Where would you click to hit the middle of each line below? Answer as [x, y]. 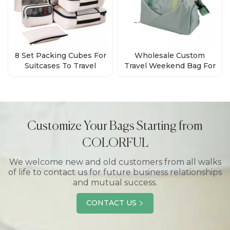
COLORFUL [115, 143]
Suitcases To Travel [60, 65]
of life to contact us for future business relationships [115, 172]
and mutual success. [115, 182]
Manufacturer [60, 76]
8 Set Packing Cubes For [60, 55]
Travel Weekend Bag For [170, 65]
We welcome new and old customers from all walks [115, 162]
